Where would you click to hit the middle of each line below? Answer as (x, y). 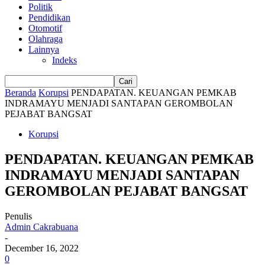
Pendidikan (49, 17)
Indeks (64, 60)
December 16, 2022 (42, 248)
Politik (41, 7)
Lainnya (44, 49)
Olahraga (46, 39)
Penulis (18, 216)
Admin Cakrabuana (41, 227)
